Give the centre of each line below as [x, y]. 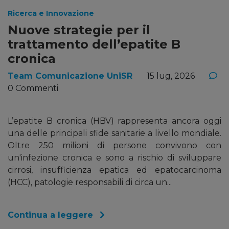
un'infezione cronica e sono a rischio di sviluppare [114, 157]
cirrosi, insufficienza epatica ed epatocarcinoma [114, 170]
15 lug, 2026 [171, 76]
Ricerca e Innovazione [51, 13]
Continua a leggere [52, 215]
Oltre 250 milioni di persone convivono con [114, 145]
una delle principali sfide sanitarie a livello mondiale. [114, 133]
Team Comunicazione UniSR [70, 76]
